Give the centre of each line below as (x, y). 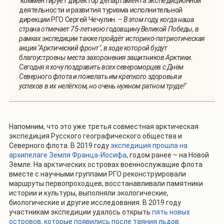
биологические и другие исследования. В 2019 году (95, 203)
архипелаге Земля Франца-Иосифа (68, 155)
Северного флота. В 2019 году (60, 146)
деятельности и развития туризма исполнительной (101, 10)
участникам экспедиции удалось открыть (80, 212)
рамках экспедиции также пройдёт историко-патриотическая (112, 39)
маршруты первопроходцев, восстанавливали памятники (106, 184)
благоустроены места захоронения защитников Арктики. (106, 58)
